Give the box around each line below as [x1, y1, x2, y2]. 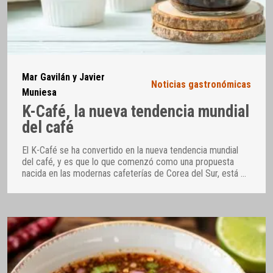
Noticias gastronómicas [151, 79, 251, 91]
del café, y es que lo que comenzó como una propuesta [22, 155, 234, 168]
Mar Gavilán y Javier [22, 71, 105, 83]
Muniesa [22, 86, 57, 98]
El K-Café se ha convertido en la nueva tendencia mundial [22, 144, 238, 156]
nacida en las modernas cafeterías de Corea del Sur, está [22, 167, 241, 179]
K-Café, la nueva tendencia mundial [22, 102, 249, 122]
